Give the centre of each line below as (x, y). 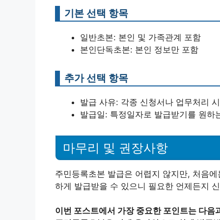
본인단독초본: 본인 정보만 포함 (139, 49)
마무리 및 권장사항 (115, 148)
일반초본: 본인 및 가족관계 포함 (140, 37)
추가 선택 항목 (96, 78)
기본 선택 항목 (96, 13)
